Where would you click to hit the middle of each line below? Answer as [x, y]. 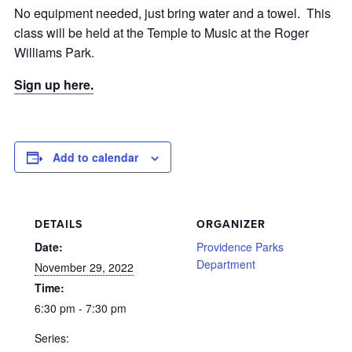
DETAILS [59, 224]
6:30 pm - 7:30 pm [81, 308]
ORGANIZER [231, 224]
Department [226, 264]
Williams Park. [54, 52]
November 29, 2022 [84, 267]
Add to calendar [95, 157]
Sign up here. [54, 84]
